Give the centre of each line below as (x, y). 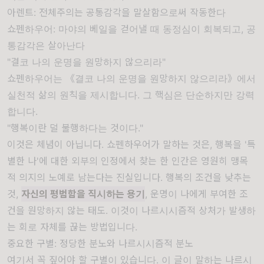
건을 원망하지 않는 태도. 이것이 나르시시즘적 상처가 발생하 (131, 210)
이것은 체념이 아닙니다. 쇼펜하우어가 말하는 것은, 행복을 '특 (131, 144)
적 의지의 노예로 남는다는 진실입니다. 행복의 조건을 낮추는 (129, 177)
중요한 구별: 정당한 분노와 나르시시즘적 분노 (100, 243)
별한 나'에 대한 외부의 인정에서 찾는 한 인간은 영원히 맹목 (128, 161)
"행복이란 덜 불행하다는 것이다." (75, 128)
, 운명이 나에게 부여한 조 (197, 194)
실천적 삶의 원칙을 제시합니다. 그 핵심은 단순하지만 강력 (131, 95)
